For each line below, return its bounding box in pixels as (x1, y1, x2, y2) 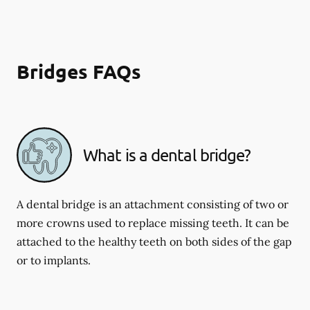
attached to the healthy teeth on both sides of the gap (17, 235, 292, 248)
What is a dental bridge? (83, 145, 251, 165)
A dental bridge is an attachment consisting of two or (17, 197, 289, 211)
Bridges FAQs (17, 59, 141, 83)
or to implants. (17, 253, 91, 267)
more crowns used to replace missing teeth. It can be (17, 216, 289, 230)
